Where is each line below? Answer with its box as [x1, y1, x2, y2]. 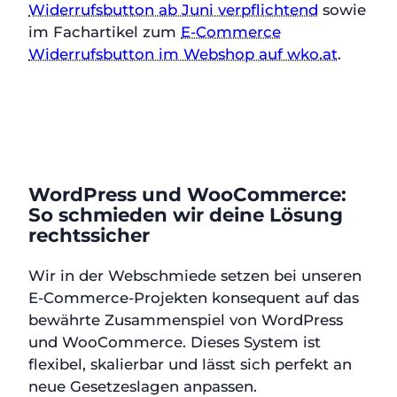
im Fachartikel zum [28, 23, 181, 42]
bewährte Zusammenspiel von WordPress [28, 310, 343, 329]
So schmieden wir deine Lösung [28, 203, 343, 227]
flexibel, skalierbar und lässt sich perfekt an [28, 354, 352, 373]
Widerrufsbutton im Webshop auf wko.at [28, 45, 338, 64]
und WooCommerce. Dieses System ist [28, 332, 321, 351]
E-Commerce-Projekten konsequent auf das [28, 288, 359, 307]
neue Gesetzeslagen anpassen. [28, 377, 257, 395]
